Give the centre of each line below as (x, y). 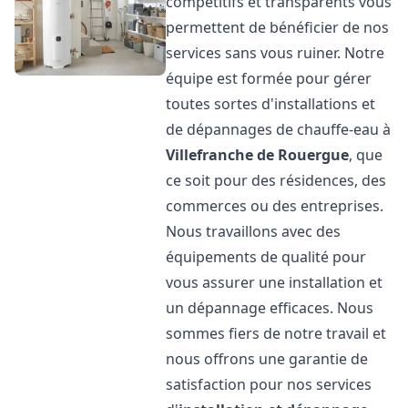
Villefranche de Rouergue (258, 155)
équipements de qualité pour (266, 257)
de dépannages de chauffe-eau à (279, 129)
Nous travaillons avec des (254, 231)
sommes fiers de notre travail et (276, 333)
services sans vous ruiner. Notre (275, 53)
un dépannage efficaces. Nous (270, 308)
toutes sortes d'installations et (271, 104)
